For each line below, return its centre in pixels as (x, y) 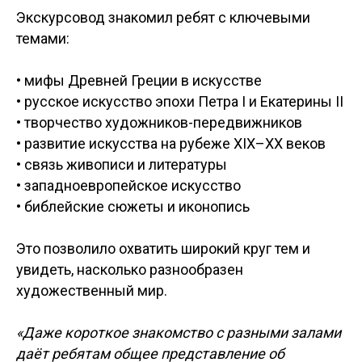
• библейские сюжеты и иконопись (133, 206)
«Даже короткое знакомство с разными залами (179, 333)
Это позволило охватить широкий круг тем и (163, 248)
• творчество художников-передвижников (159, 122)
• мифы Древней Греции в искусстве (139, 80)
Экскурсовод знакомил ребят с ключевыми (163, 17)
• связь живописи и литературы (122, 164)
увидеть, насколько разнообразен (130, 269)
